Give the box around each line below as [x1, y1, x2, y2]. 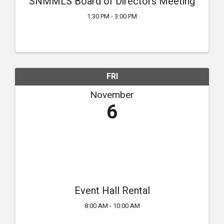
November [90, 88, 134, 102]
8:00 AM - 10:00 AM [84, 201, 140, 211]
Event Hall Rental [74, 183, 150, 198]
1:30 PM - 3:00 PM [87, 12, 137, 21]
